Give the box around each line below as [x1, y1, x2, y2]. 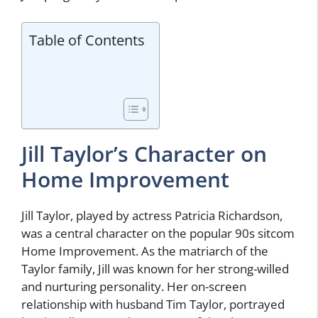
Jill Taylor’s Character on [21, 138, 267, 168]
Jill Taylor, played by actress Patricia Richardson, [21, 207, 283, 224]
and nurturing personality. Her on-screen [21, 278, 246, 295]
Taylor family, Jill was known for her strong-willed [21, 260, 289, 277]
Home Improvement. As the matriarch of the [21, 242, 268, 259]
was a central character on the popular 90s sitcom [21, 224, 295, 241]
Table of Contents [29, 29, 145, 50]
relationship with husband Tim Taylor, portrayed [21, 295, 285, 312]
